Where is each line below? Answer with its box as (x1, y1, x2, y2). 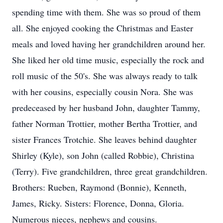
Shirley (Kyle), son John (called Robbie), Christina (12, 149, 194, 161)
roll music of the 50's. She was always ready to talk (12, 70, 198, 82)
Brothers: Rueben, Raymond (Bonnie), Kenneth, (12, 181, 187, 193)
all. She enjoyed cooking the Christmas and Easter (12, 22, 193, 34)
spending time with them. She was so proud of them (12, 6, 201, 18)
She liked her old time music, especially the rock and (12, 54, 204, 66)
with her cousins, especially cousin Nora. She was (12, 86, 193, 98)
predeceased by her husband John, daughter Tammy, (12, 102, 200, 113)
